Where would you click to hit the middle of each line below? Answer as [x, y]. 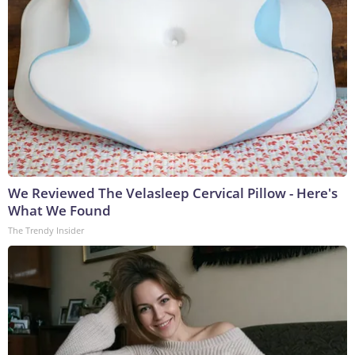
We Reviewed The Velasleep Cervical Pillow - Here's [173, 193]
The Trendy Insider [46, 231]
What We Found [59, 211]
